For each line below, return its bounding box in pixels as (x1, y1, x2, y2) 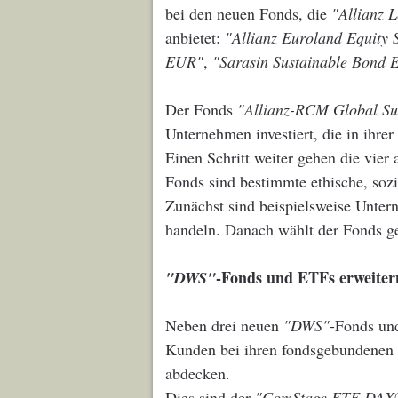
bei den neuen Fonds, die (165, 3, 331, 24)
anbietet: (165, 27, 225, 48)
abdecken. (165, 362, 230, 384)
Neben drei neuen (165, 314, 283, 336)
